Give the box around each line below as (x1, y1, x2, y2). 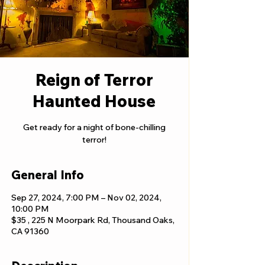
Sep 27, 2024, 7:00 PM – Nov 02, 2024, (11, 192, 161, 203)
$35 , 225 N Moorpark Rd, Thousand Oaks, (11, 215, 174, 225)
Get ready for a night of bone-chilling (22, 122, 166, 132)
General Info (11, 167, 84, 182)
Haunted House (33, 91, 156, 111)
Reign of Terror (35, 69, 153, 90)
